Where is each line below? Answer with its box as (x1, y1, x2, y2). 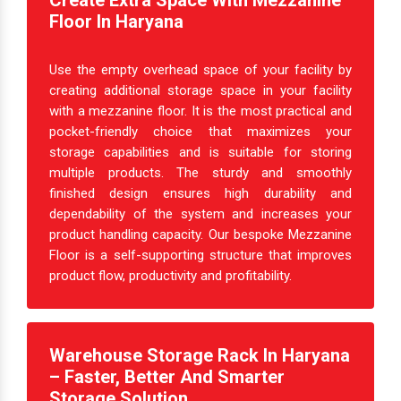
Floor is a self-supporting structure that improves (49, 247, 352, 264)
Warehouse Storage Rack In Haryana (49, 345, 350, 367)
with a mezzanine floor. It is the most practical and (49, 103, 352, 120)
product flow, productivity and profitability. (49, 268, 292, 285)
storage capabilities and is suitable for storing (49, 144, 352, 161)
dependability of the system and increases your (49, 206, 352, 223)
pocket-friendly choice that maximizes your (49, 124, 352, 141)
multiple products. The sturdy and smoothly (49, 165, 352, 182)
